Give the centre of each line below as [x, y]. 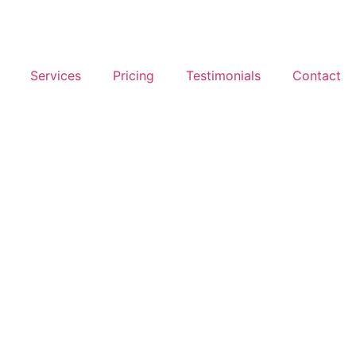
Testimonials [223, 75]
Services [56, 75]
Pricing [133, 75]
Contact [317, 75]
